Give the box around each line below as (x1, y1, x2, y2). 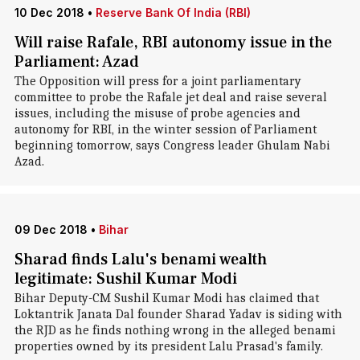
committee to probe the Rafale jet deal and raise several (14, 90, 327, 104)
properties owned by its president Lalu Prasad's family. (14, 339, 323, 354)
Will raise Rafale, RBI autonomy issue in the (14, 32, 332, 53)
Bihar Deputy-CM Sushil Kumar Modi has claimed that (14, 291, 319, 305)
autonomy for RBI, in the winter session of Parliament (14, 122, 317, 137)
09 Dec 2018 (14, 223, 88, 236)
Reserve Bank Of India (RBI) (95, 6, 251, 19)
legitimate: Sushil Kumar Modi (14, 268, 237, 289)
